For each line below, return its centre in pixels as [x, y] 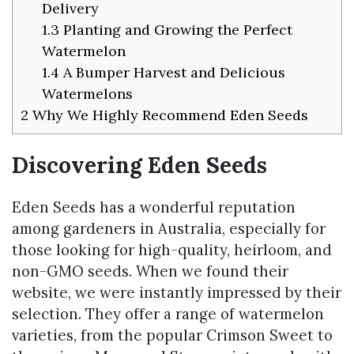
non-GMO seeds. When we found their [150, 271]
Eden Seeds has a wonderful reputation [154, 207]
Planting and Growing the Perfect [176, 29]
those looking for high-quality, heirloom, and [172, 250]
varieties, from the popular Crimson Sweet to [172, 335]
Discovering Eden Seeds [139, 165]
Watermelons [87, 93]
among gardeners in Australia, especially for [169, 229]
